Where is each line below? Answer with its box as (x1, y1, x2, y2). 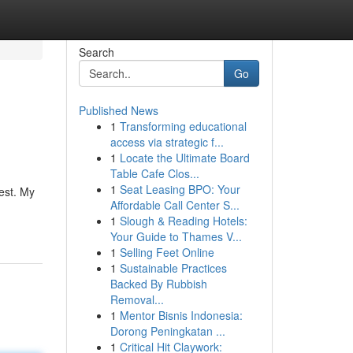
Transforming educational (119, 118, 247, 134)
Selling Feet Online (119, 244, 214, 260)
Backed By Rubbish (110, 276, 207, 292)
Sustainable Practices (119, 260, 227, 276)
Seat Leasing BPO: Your (119, 181, 240, 197)
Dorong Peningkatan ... (110, 323, 225, 339)
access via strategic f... (110, 134, 224, 150)
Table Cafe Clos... (110, 165, 199, 181)
